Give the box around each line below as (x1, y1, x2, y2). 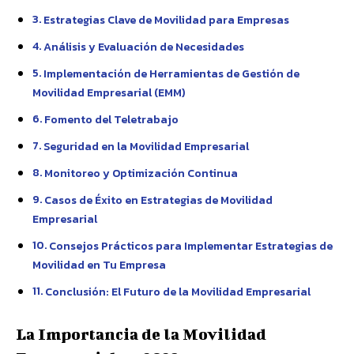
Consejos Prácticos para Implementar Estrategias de (48, 237, 333, 254)
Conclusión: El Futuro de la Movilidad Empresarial (44, 283, 311, 300)
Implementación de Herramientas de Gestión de (43, 65, 299, 82)
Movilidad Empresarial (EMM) (32, 84, 186, 101)
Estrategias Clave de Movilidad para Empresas (43, 11, 289, 28)
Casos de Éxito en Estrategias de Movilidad (43, 191, 273, 209)
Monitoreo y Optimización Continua (43, 164, 238, 182)
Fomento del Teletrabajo (43, 111, 179, 128)
